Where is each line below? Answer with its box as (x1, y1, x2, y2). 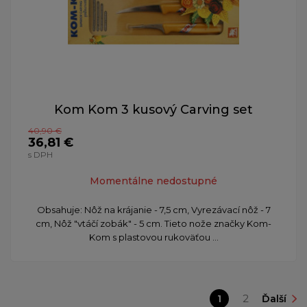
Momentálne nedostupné (90, 175, 217, 188)
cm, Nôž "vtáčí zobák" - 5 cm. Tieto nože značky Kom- (36, 218, 271, 230)
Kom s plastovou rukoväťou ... (88, 232, 219, 243)
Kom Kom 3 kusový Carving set (54, 102, 253, 118)
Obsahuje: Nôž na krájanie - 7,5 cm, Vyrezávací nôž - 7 (36, 204, 271, 216)
